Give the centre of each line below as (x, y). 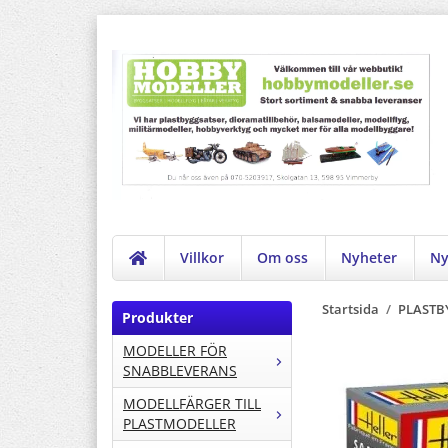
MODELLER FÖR (175, 351)
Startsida (350, 310)
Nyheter (369, 258)
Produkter (157, 318)
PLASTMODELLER (179, 424)
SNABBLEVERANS (180, 371)
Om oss (283, 258)
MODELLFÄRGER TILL (192, 404)
